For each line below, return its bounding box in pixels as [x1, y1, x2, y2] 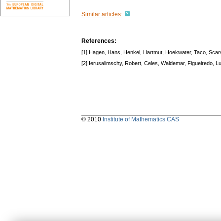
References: [81, 37, 116, 45]
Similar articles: [81, 11, 122, 18]
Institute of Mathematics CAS [103, 116, 179, 123]
